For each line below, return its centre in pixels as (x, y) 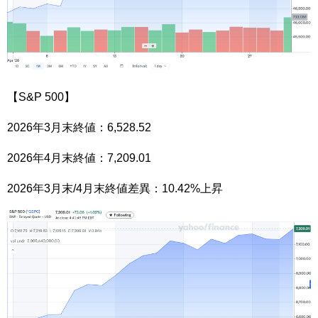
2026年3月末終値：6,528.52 (79, 127)
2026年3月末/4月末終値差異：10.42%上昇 (115, 188)
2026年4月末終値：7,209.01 (79, 158)
